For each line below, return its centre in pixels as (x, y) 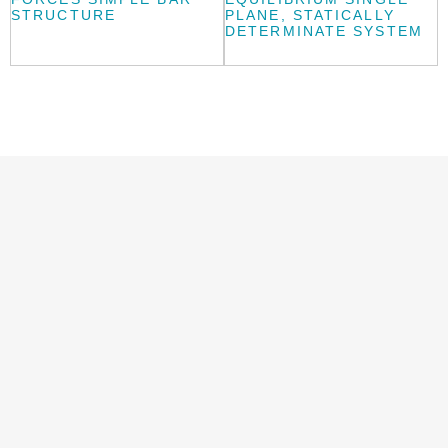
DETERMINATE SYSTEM (324, 31)
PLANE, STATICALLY (310, 15)
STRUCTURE (63, 15)
